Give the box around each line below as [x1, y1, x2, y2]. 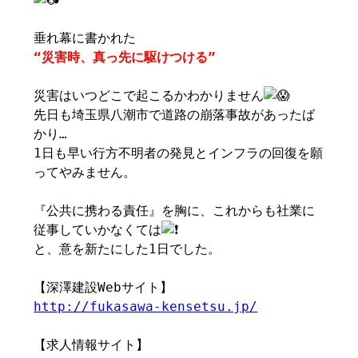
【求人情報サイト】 [34, 337, 149, 352]
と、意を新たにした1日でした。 [34, 241, 221, 257]
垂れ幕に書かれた [34, 30, 137, 46]
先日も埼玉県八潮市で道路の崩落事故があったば [34, 107, 316, 122]
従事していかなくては [34, 222, 162, 237]
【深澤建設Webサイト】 [34, 280, 173, 295]
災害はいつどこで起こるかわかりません [34, 88, 265, 103]
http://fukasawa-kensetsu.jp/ [34, 299, 258, 314]
